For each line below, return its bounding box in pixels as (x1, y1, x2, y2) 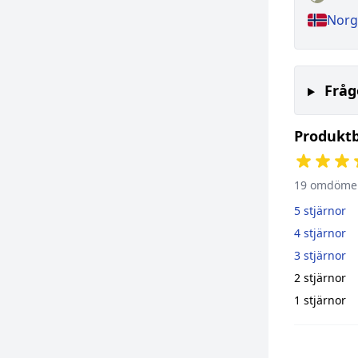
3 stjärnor (294, 248, 346, 264)
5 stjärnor (294, 203, 346, 219)
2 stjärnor (294, 270, 346, 286)
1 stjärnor (294, 292, 346, 308)
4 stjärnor (294, 225, 346, 241)
